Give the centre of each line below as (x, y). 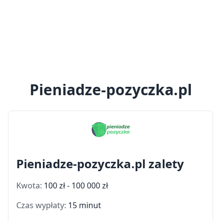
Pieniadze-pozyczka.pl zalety (100, 163)
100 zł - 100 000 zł (76, 185)
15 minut (85, 205)
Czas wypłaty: (42, 205)
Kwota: (30, 185)
